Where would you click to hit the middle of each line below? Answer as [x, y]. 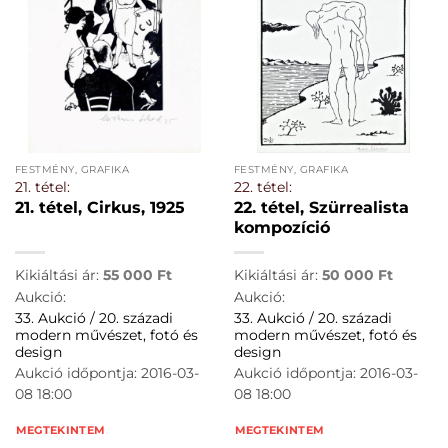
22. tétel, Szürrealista [321, 207]
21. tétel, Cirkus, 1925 [99, 207]
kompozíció [281, 227]
